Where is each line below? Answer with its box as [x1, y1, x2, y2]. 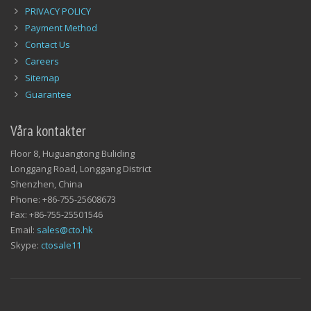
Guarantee [24, 71, 72, 84]
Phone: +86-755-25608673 [10, 176, 116, 189]
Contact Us [24, 21, 70, 34]
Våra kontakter [10, 104, 86, 124]
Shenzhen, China [10, 160, 83, 174]
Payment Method [24, 4, 97, 17]
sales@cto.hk [37, 206, 93, 219]
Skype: [10, 221, 41, 235]
